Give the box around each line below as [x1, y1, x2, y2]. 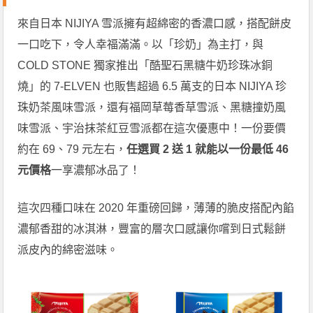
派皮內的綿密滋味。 [17, 244, 119, 256]
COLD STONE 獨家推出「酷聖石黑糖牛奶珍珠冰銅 [17, 59, 273, 72]
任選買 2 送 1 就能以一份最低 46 [126, 143, 289, 156]
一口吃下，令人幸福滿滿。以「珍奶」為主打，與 [17, 38, 264, 51]
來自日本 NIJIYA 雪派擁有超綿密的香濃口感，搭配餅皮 [17, 17, 292, 30]
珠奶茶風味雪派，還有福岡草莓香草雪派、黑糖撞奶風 [17, 101, 286, 114]
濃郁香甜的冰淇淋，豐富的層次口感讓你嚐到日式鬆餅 [17, 223, 286, 235]
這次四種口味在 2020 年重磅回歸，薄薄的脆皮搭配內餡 [17, 202, 295, 214]
